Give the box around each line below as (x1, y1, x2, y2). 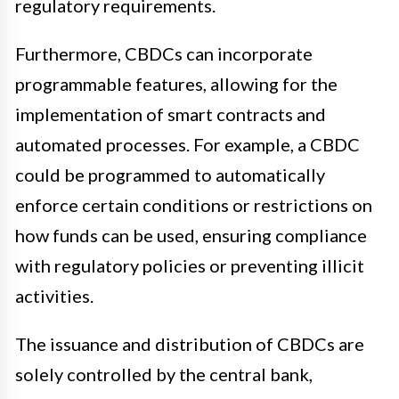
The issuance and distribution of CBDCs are (15, 333, 364, 355)
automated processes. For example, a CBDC (15, 134, 360, 156)
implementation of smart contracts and (15, 103, 326, 126)
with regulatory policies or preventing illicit (15, 255, 364, 277)
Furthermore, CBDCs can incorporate (15, 43, 313, 65)
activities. (15, 285, 94, 307)
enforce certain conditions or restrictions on (15, 194, 372, 216)
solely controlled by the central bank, (15, 363, 313, 386)
